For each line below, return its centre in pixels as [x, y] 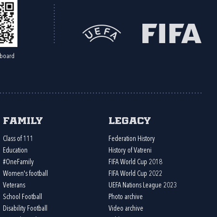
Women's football [26, 174]
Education [15, 151]
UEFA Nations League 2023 [142, 186]
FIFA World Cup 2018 [135, 163]
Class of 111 [18, 139]
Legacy [130, 121]
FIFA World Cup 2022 [135, 174]
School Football [23, 197]
